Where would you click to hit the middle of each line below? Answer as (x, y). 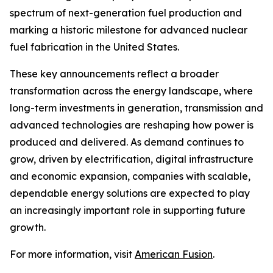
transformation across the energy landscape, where (131, 91)
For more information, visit (72, 254)
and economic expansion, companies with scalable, (130, 176)
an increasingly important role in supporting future (128, 210)
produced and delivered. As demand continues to (127, 142)
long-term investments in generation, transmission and (136, 108)
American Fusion (174, 254)
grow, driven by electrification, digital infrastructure (132, 159)
